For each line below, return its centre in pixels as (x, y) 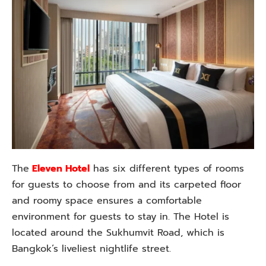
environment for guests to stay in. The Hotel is (121, 216)
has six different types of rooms (167, 168)
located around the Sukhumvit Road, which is (118, 232)
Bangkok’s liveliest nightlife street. (91, 248)
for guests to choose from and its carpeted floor (126, 184)
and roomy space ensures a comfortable (107, 200)
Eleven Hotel (59, 168)
